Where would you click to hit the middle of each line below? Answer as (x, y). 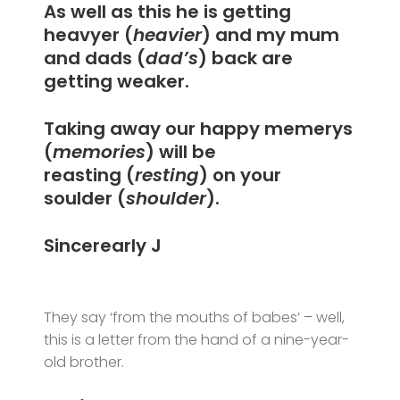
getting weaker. (117, 82)
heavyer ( (89, 35)
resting (167, 175)
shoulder (167, 198)
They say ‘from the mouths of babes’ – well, (195, 317)
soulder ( (85, 198)
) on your (241, 175)
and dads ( (95, 58)
